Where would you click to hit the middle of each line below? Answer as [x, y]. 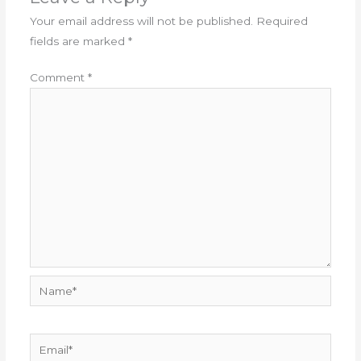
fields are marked [79, 41]
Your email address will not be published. [141, 21]
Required [282, 21]
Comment [58, 78]
